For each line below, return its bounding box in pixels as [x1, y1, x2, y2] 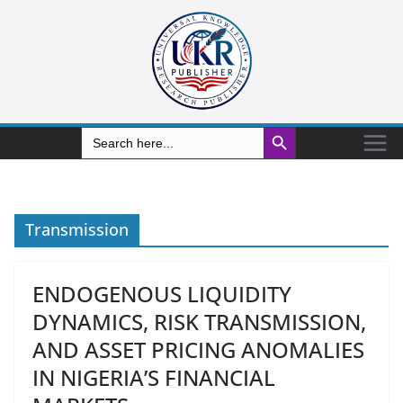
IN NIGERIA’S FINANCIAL [32, 363, 275, 392]
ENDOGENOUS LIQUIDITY [32, 279, 291, 309]
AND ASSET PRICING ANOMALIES [32, 335, 364, 364]
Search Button [262, 116, 310, 136]
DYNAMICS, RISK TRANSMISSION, [32, 307, 366, 336]
